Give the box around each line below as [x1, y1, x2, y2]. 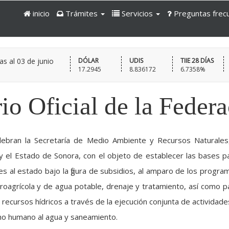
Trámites [65, 8, 98, 18]
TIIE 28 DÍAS [180, 56, 214, 65]
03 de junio [17, 56, 54, 66]
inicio [31, 8, 50, 18]
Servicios [122, 8, 153, 18]
